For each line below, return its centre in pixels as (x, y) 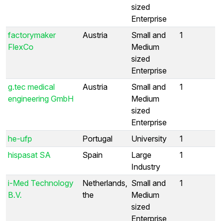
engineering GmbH (41, 98)
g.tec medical (31, 87)
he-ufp (20, 138)
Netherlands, (105, 183)
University (149, 138)
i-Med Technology (41, 183)
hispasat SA (29, 155)
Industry (146, 166)
